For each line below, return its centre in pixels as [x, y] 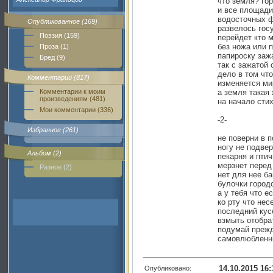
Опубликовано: [168, 268]
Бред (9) [52, 57]
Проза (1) [54, 46]
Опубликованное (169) [62, 21]
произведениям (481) [73, 99]
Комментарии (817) [58, 77]
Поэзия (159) [60, 35]
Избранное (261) [53, 130]
